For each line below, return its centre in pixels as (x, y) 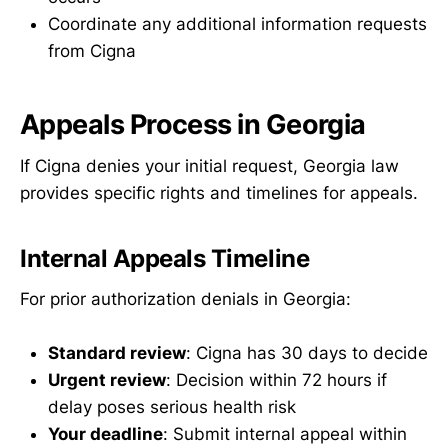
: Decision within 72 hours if (276, 379)
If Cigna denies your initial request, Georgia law (209, 166)
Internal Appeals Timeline (165, 259)
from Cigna (92, 50)
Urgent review (107, 379)
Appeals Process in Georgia (193, 124)
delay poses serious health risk (172, 406)
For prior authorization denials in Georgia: (185, 298)
